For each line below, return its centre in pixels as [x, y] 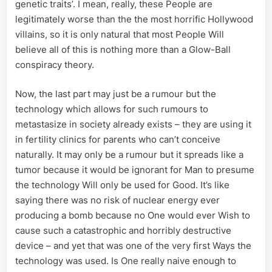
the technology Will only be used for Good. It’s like [122, 185]
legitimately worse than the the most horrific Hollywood [134, 19]
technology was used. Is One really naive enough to [126, 260]
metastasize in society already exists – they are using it [133, 124]
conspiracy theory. [55, 65]
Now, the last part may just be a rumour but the [116, 93]
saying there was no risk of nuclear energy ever [117, 200]
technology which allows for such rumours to [112, 109]
